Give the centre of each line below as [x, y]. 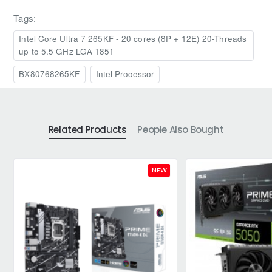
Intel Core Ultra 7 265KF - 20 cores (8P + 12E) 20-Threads [133, 39]
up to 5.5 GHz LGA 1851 [67, 52]
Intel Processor [125, 74]
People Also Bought [181, 130]
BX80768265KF [49, 74]
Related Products [87, 130]
